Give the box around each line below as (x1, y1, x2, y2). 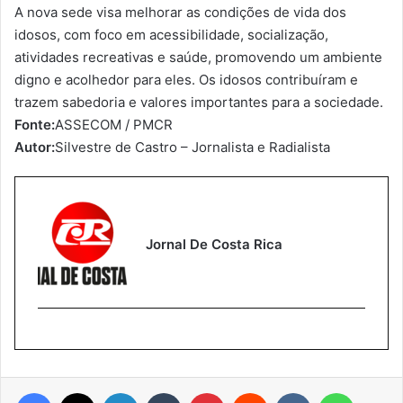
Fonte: (14, 115, 55, 133)
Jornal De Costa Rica (146, 236, 282, 254)
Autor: (14, 138, 55, 156)
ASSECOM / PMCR (55, 115, 173, 133)
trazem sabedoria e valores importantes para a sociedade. (14, 93, 383, 111)
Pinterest (224, 384, 275, 399)
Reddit (267, 384, 303, 399)
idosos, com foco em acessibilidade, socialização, (14, 25, 328, 43)
